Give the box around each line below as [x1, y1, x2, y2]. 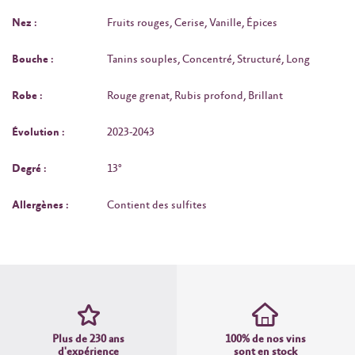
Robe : [12, 89, 43, 102]
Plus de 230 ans [52, 332, 125, 345]
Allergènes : [12, 198, 69, 212]
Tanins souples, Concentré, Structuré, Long [107, 52, 310, 66]
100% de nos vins [224, 332, 306, 345]
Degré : [12, 162, 47, 175]
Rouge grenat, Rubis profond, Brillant [107, 89, 283, 102]
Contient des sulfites [107, 198, 207, 212]
